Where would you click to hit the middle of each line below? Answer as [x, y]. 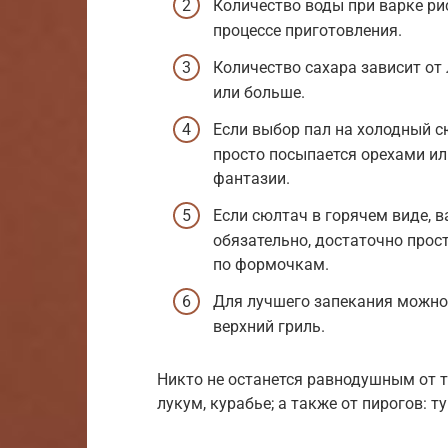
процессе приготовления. [307, 30]
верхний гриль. [269, 327]
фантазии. [251, 178]
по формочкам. [271, 265]
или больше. [259, 92]
